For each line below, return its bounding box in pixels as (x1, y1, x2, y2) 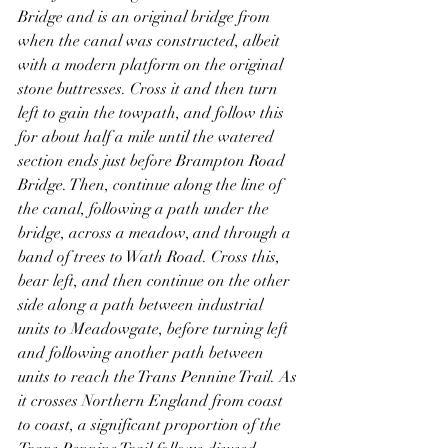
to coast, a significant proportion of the (18, 414, 285, 435)
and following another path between (18, 342, 268, 363)
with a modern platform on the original (18, 54, 287, 75)
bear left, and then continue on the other (18, 270, 294, 291)
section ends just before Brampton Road (18, 150, 289, 171)
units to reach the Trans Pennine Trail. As (18, 366, 301, 387)
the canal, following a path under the (18, 198, 273, 219)
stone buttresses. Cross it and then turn (18, 78, 282, 99)
